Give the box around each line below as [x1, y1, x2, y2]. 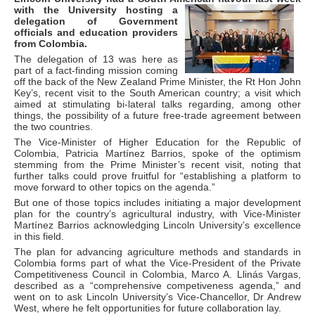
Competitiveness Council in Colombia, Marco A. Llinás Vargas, [14, 269, 301, 280]
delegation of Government [14, 15, 178, 27]
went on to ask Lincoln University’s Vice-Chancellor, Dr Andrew [14, 291, 301, 302]
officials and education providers [14, 27, 178, 38]
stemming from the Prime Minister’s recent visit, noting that [14, 159, 301, 170]
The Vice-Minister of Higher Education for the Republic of [14, 136, 301, 148]
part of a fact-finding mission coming [14, 65, 178, 76]
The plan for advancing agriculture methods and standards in [14, 246, 301, 257]
